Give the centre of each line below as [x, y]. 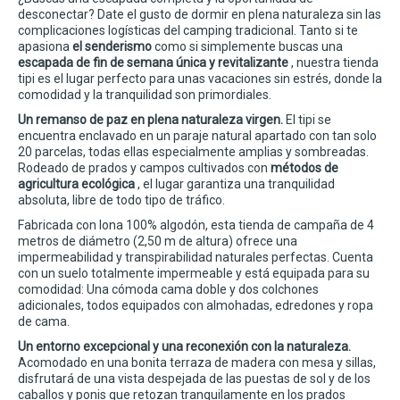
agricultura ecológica [76, 184]
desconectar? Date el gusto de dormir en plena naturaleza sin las [200, 15]
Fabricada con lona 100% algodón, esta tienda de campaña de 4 [196, 225]
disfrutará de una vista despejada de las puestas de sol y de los [194, 379]
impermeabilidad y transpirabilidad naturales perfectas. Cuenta [196, 258]
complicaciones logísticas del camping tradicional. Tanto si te [188, 31]
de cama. [44, 322]
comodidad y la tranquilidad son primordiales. [145, 95]
